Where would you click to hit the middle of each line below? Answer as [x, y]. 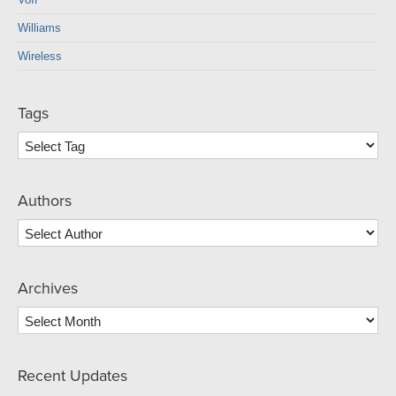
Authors [45, 201]
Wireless [40, 56]
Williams [39, 28]
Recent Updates [72, 376]
